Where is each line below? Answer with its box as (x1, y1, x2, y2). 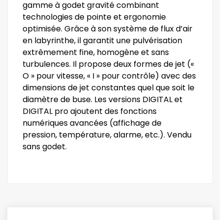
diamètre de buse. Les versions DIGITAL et (23, 94, 183, 105)
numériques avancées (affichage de (23, 117, 162, 129)
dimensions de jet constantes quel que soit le (23, 82, 194, 93)
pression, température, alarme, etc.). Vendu (23, 129, 192, 140)
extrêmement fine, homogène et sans (23, 47, 169, 58)
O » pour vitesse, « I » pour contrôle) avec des (23, 70, 196, 82)
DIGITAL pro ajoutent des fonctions (23, 106, 157, 117)
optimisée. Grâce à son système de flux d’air (23, 23, 192, 34)
